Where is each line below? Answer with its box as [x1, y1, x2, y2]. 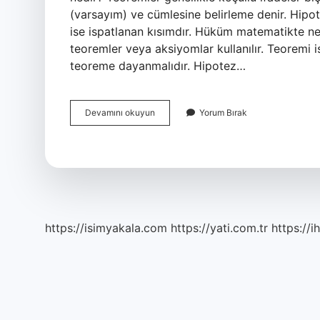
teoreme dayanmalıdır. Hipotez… [70, 59, 246, 73]
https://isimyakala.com [45, 221, 167, 235]
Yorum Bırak [199, 107, 247, 118]
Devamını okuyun [85, 107, 155, 118]
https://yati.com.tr [171, 221, 268, 235]
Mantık [154, 132, 182, 143]
